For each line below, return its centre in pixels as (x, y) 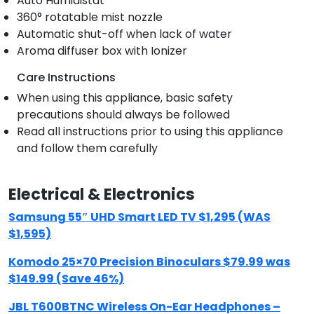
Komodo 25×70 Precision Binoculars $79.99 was (149, 262)
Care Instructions (66, 77)
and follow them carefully (87, 148)
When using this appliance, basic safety (125, 98)
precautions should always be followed (123, 115)
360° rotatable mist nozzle (90, 17)
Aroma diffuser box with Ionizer (102, 51)
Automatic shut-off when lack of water (124, 34)
